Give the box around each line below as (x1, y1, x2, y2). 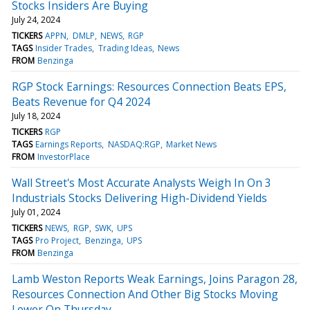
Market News (165, 138, 217, 150)
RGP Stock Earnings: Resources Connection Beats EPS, (12, 78, 286, 94)
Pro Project (35, 234, 80, 246)
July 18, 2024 (12, 109, 60, 122)
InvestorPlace (37, 150, 91, 163)
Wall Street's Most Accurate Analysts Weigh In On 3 (12, 174, 271, 190)
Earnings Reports (35, 138, 102, 150)
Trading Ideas (98, 42, 152, 54)
